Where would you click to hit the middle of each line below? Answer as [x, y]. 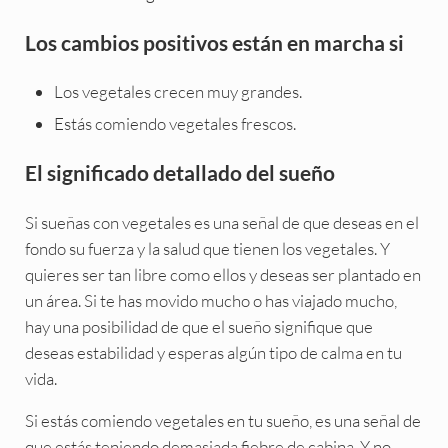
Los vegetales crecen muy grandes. [178, 92]
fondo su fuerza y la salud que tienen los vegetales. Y [207, 248]
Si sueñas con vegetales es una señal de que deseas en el [221, 222]
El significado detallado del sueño [179, 172]
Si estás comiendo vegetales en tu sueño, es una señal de [222, 420]
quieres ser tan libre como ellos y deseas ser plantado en [222, 274]
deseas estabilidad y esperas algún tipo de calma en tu [213, 352]
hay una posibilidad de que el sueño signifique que [198, 326]
